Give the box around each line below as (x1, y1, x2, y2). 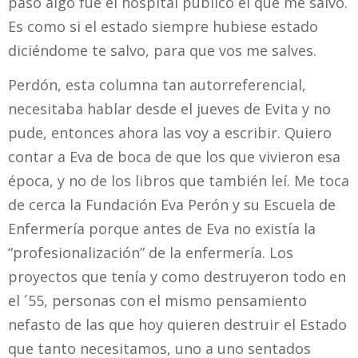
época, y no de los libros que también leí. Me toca (8, 170, 349, 190)
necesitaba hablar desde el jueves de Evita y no (8, 98, 331, 118)
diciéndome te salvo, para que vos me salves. (8, 40, 316, 60)
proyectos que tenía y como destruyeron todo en (8, 266, 346, 286)
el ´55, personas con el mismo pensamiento (8, 290, 307, 310)
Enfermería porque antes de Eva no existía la (8, 218, 316, 238)
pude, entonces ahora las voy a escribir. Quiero (8, 122, 332, 142)
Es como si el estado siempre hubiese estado (8, 16, 318, 36)
